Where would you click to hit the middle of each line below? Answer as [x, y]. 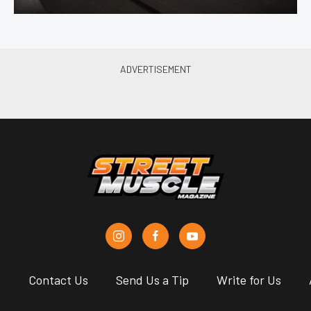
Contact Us [58, 280]
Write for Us [249, 280]
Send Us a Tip [152, 280]
